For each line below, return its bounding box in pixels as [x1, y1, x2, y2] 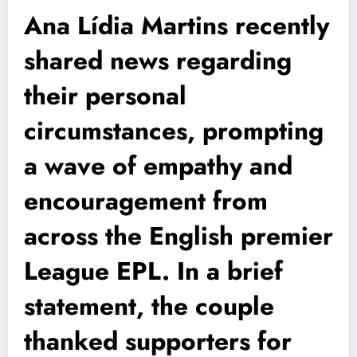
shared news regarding [24, 41, 292, 79]
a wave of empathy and [24, 147, 292, 184]
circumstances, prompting [24, 112, 324, 149]
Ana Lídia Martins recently [24, 6, 329, 44]
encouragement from [24, 182, 268, 219]
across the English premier [24, 217, 333, 254]
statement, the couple [24, 287, 274, 324]
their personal [24, 76, 186, 114]
